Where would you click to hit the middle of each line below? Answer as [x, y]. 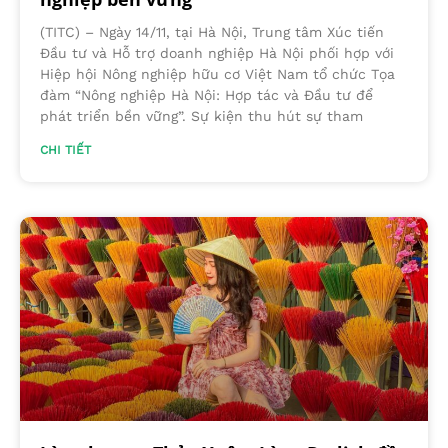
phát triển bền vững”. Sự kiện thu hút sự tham [201, 115]
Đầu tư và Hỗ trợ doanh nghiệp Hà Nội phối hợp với [217, 52]
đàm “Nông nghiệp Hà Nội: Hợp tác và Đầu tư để [206, 94]
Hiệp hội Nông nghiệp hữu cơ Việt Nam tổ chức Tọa [217, 73]
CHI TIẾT [65, 149]
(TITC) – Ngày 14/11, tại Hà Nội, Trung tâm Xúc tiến [212, 31]
